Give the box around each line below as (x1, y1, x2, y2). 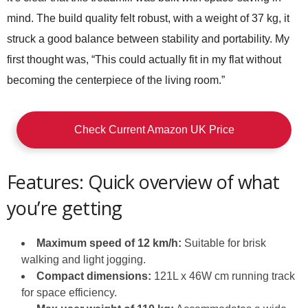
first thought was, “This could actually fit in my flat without (7, 54, 281, 65)
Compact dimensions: (36, 270, 151, 282)
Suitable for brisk (181, 237, 266, 249)
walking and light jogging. (21, 254, 146, 265)
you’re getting (7, 195, 122, 221)
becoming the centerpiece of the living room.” (7, 74, 225, 86)
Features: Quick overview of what (7, 169, 280, 195)
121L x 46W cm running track (151, 270, 295, 282)
